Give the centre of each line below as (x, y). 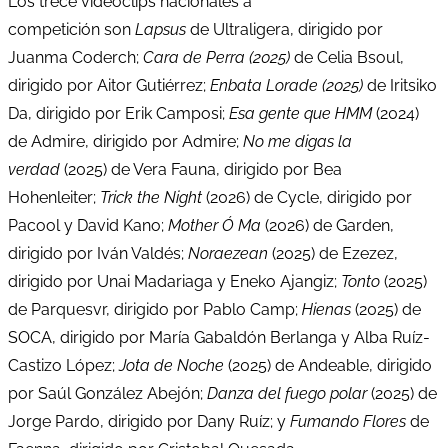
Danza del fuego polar (287, 393)
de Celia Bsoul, (349, 57)
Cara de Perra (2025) (218, 57)
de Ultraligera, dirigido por (286, 29)
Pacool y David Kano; (88, 225)
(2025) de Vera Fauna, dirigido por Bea (203, 169)
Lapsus (162, 29)
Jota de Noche (171, 365)
